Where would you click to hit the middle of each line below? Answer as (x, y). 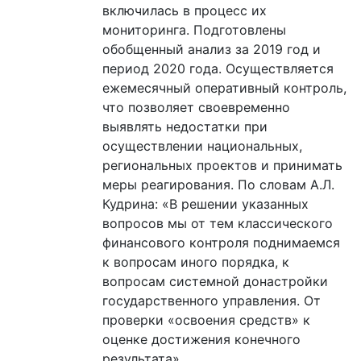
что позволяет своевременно (196, 107)
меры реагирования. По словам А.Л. (218, 184)
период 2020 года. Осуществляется (218, 68)
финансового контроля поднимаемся (221, 242)
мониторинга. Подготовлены (194, 29)
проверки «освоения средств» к (206, 320)
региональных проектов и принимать (222, 165)
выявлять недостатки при (185, 126)
